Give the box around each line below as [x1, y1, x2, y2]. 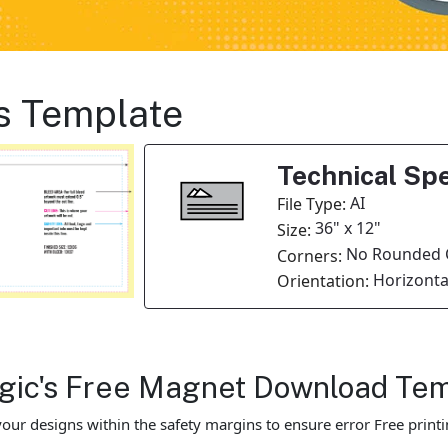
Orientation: [276, 270, 373, 293]
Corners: [276, 244, 346, 267]
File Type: [276, 193, 350, 216]
